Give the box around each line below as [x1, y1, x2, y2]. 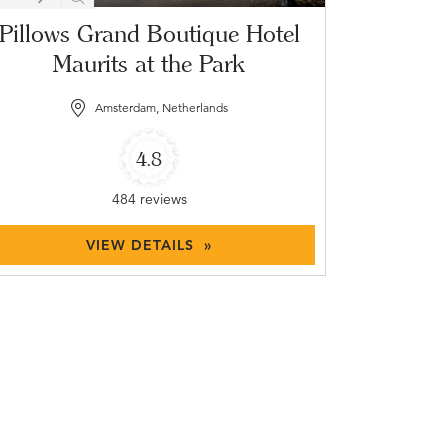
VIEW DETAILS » [86, 236, 213, 255]
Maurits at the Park [53, 49, 246, 79]
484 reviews [111, 190, 187, 209]
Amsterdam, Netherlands [94, 100, 228, 116]
